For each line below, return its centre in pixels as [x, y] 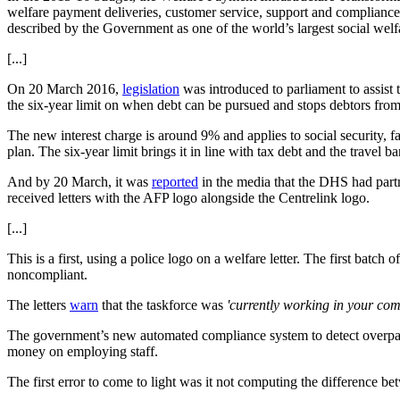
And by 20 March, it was [79, 181]
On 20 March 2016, [65, 88]
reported [175, 181]
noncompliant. [47, 274]
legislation [151, 88]
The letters [38, 304]
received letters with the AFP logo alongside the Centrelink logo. [188, 197]
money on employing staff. [83, 351]
